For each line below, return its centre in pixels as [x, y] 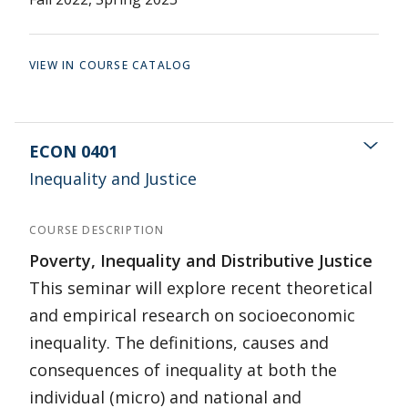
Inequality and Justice [113, 178]
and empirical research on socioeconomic [192, 315]
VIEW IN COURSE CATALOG [111, 65]
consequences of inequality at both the [183, 370]
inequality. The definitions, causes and [179, 342]
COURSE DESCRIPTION [97, 230]
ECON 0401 [73, 151]
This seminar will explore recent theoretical [201, 288]
